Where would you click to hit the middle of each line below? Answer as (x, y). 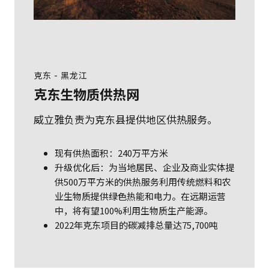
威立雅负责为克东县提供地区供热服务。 (125, 119)
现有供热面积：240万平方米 (111, 153)
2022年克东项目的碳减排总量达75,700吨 (137, 225)
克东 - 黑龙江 (61, 75)
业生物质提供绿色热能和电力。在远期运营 (140, 196)
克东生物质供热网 (86, 93)
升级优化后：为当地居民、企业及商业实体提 (145, 167)
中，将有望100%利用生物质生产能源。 (134, 210)
